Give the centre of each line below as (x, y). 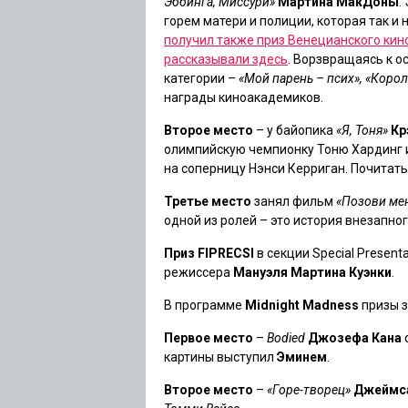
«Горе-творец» (309, 390)
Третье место (208, 201)
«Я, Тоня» (362, 130)
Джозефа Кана (355, 338)
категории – (200, 78)
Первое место (209, 338)
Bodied (286, 338)
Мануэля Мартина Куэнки (312, 272)
